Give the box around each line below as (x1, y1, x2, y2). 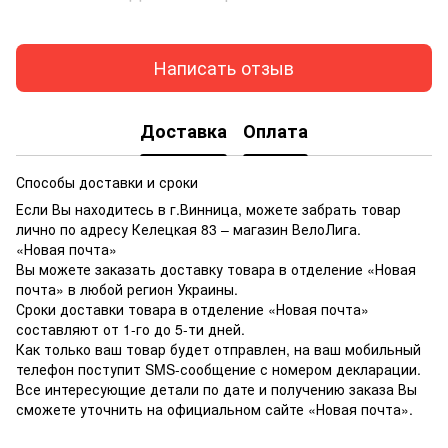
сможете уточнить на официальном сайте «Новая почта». (16, 398, 413, 419)
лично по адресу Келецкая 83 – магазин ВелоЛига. (16, 218, 361, 239)
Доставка (140, 118, 227, 145)
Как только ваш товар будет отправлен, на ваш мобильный (16, 338, 421, 359)
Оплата (243, 118, 308, 145)
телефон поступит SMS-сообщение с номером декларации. (16, 358, 421, 379)
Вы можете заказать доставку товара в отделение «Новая (16, 258, 416, 279)
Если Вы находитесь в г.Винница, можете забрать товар (16, 198, 401, 219)
